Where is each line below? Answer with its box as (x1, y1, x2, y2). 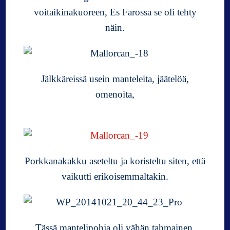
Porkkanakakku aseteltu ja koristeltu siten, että (25, 155, 205, 166)
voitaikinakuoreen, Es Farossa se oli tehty (33, 6, 197, 17)
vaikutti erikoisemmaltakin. (62, 170, 168, 182)
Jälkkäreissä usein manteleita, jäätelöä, (41, 73, 189, 84)
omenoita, (95, 88, 135, 100)
